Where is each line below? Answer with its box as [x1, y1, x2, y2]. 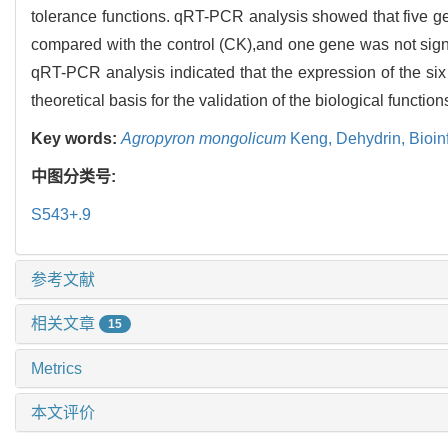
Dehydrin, [336, 129, 409, 147]
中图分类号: [31, 167, 120, 185]
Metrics [31, 360, 82, 378]
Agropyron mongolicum [121, 129, 286, 147]
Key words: [31, 129, 121, 147]
